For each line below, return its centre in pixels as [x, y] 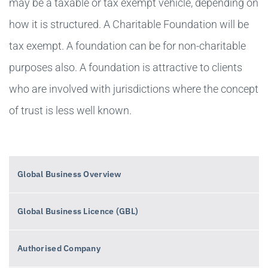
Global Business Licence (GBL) [78, 211]
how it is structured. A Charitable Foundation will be [129, 24]
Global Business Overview [69, 174]
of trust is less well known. [70, 110]
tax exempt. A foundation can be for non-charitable [127, 45]
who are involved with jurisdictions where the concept [134, 89]
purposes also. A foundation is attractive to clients [126, 67]
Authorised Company [59, 248]
